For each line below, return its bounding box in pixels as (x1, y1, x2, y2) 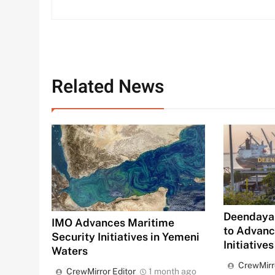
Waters (52, 244, 88, 257)
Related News (52, 74, 164, 101)
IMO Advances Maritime (52, 215, 174, 229)
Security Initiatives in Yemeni (52, 230, 199, 243)
